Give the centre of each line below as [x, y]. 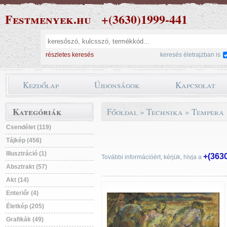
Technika [165, 112]
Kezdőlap [41, 85]
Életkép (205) [25, 206]
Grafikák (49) [25, 219]
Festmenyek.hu [48, 19]
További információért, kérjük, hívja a [152, 157]
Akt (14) [17, 180]
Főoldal [122, 112]
